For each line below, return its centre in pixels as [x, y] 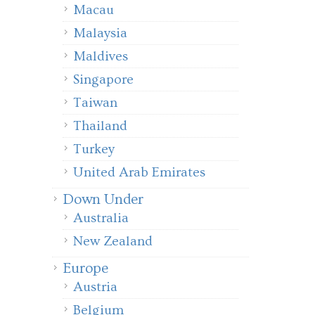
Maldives [101, 56]
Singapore [103, 79]
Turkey [94, 149]
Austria [95, 287]
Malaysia [100, 33]
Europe [85, 268]
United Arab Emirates [139, 172]
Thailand [100, 126]
